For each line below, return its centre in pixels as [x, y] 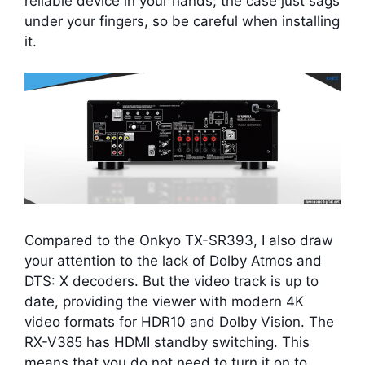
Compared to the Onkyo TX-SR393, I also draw [179, 241]
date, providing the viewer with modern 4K [164, 302]
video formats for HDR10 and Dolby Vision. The [179, 322]
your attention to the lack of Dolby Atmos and [173, 261]
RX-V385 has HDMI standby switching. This [167, 343]
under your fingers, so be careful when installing [182, 21]
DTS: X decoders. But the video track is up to [172, 281]
